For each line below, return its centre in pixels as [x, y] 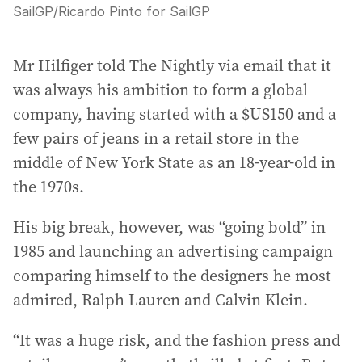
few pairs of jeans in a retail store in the [156, 138]
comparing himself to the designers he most [172, 275]
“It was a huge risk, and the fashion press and [177, 340]
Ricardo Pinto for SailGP [134, 11]
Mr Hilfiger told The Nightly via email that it [172, 65]
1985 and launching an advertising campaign [173, 251]
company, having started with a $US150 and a [175, 114]
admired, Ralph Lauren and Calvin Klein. [160, 299]
